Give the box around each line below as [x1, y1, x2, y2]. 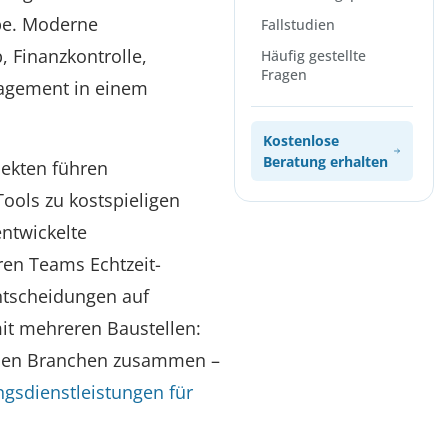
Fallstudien [260, 15, 335, 34]
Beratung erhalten [262, 152, 388, 171]
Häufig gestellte [260, 46, 366, 65]
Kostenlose [262, 131, 339, 150]
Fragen [260, 65, 307, 84]
